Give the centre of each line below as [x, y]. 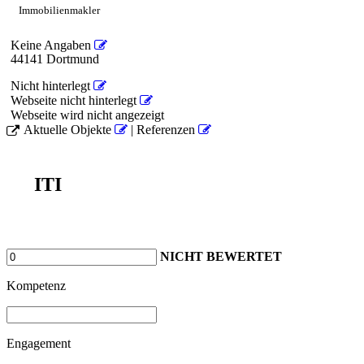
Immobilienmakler [59, 10]
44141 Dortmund [55, 58]
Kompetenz [36, 285]
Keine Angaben [52, 45]
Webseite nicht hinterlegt [75, 100]
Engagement [39, 343]
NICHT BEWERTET [221, 256]
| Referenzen [163, 129]
